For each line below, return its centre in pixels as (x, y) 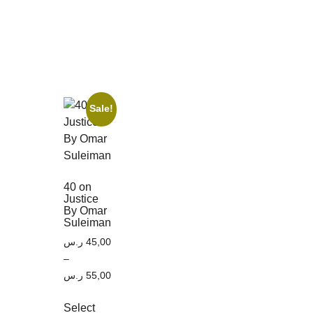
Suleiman (87, 222)
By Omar (85, 210)
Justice (81, 198)
